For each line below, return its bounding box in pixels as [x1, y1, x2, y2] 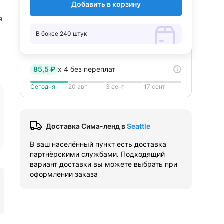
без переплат [68, 65, 115, 73]
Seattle [127, 122, 150, 130]
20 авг [68, 83, 87, 90]
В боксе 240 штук [36, 30, 87, 37]
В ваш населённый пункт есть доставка [30, 140, 166, 148]
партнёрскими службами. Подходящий [30, 150, 165, 158]
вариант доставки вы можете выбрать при [30, 160, 177, 168]
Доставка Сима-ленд [46, 122, 121, 130]
